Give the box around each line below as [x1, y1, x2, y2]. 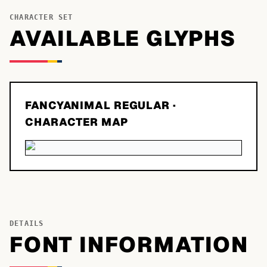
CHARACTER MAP [25, 115, 128, 129]
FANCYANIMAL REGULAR [25, 98, 170, 112]
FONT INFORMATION [10, 231, 249, 259]
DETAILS [10, 219, 44, 228]
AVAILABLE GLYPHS [10, 24, 237, 52]
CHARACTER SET [10, 13, 73, 21]
